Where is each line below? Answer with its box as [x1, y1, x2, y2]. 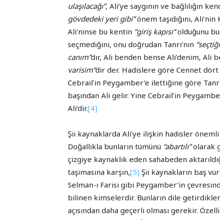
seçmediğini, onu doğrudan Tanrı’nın [68, 39, 196, 50]
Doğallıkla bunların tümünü [68, 141, 163, 152]
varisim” [68, 65, 95, 75]
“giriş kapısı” [134, 27, 175, 37]
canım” [68, 52, 91, 62]
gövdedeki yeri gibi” [68, 14, 135, 24]
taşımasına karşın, [68, 167, 130, 177]
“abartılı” [163, 141, 191, 152]
